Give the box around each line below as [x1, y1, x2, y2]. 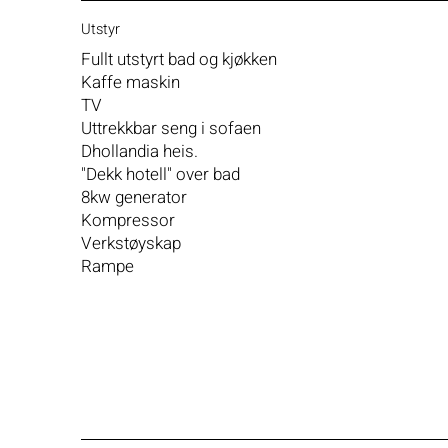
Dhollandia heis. [80, 138, 198, 164]
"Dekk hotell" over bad [80, 161, 240, 187]
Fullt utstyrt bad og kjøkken [80, 46, 277, 72]
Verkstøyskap [80, 230, 181, 256]
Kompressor [80, 207, 175, 233]
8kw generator [80, 184, 187, 210]
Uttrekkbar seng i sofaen [80, 115, 261, 141]
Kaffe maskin [80, 69, 180, 95]
